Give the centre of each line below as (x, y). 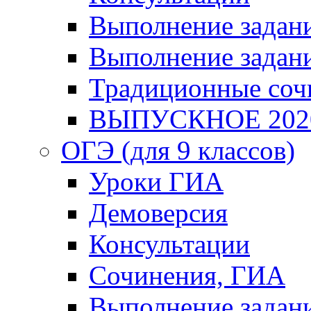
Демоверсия (158, 213)
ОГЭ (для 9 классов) (178, 150)
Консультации (169, 244)
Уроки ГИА (156, 182)
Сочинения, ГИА (187, 275)
